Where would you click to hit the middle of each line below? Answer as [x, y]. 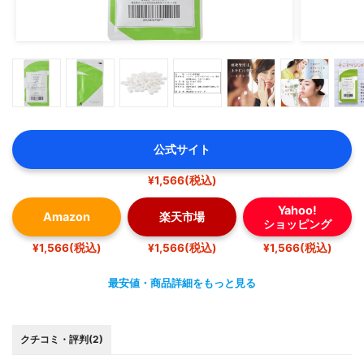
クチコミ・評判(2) [62, 340]
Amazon [67, 217]
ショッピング [297, 223]
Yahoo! [297, 210]
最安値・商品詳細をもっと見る [182, 283]
